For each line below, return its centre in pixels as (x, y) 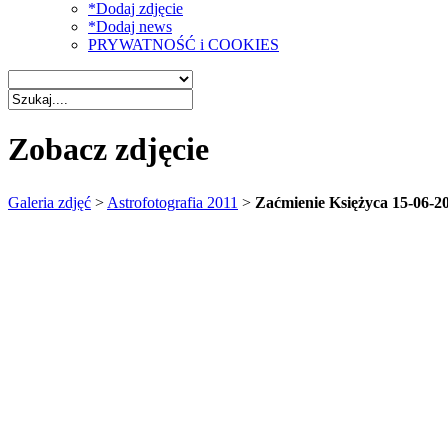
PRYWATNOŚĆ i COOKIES (183, 44)
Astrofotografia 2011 (172, 202)
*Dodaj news (130, 26)
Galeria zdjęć (49, 202)
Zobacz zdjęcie (108, 149)
